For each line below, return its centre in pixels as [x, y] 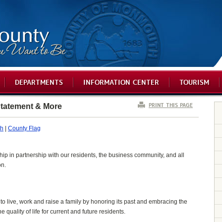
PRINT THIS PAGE [171, 105]
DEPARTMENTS [39, 81]
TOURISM [194, 81]
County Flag [24, 128]
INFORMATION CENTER [121, 81]
